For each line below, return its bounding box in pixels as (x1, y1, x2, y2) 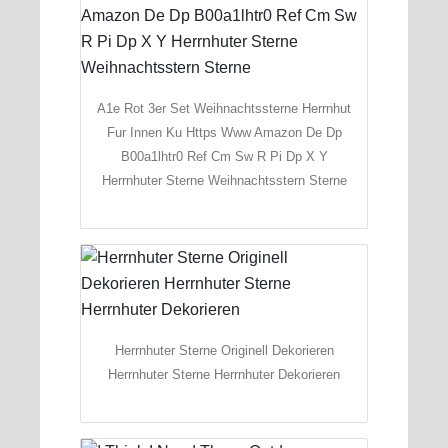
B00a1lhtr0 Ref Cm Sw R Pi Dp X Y (120, 148, 328, 164)
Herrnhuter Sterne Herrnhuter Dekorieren (108, 366, 340, 382)
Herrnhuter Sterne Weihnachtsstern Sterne (101, 172, 347, 188)
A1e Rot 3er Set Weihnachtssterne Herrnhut (97, 100, 351, 116)
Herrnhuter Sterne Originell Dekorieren (114, 342, 334, 358)
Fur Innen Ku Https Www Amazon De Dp (106, 124, 342, 140)
